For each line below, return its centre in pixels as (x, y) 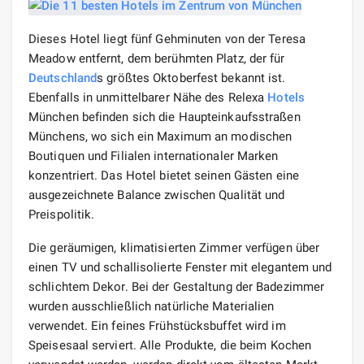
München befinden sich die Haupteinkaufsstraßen (165, 117)
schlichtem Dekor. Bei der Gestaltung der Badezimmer (177, 286)
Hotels (286, 97)
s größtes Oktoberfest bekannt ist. (191, 78)
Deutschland (63, 78)
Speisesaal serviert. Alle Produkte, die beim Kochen (170, 345)
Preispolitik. (62, 214)
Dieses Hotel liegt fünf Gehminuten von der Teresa (167, 39)
